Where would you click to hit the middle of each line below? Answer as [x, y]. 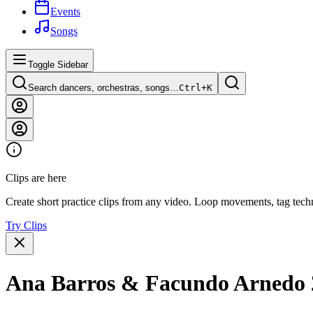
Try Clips [26, 226]
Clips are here [36, 178]
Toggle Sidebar [58, 65]
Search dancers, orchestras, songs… [103, 88]
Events [65, 12]
